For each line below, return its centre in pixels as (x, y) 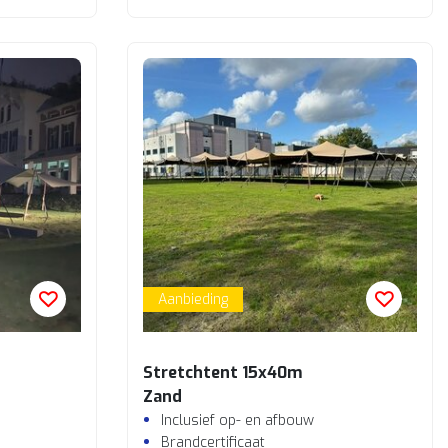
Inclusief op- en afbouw (237, 420)
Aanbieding (193, 299)
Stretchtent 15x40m (222, 372)
